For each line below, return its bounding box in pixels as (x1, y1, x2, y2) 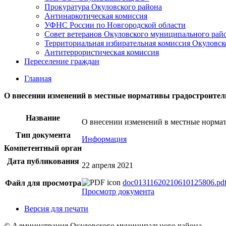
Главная (24, 74, 51, 83)
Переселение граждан (24, 57, 99, 66)
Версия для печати (24, 204, 88, 213)
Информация (82, 135, 127, 143)
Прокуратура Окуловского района (44, 3, 162, 11)
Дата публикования (7, 157, 79, 165)
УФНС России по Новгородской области (44, 21, 186, 29)
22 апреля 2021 (82, 161, 133, 169)
